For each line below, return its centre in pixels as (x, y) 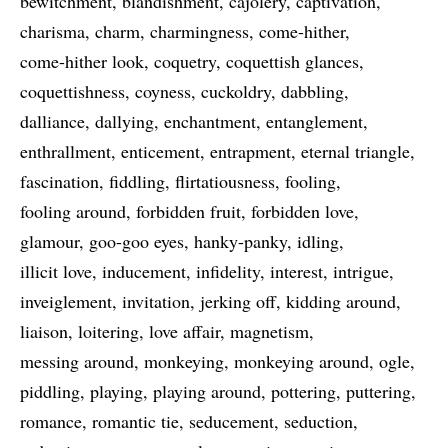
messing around (77, 361)
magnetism (269, 331)
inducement (144, 271)
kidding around (341, 301)
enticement (160, 151)
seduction (318, 421)
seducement (231, 421)
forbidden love (302, 211)
